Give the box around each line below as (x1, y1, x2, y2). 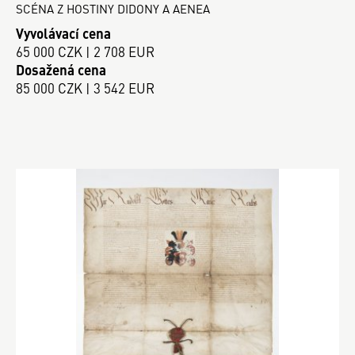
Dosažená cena (16, 59, 106, 79)
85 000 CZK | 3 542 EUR (16, 78, 155, 97)
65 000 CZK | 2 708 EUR (16, 41, 155, 61)
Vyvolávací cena (16, 23, 111, 43)
